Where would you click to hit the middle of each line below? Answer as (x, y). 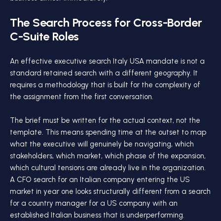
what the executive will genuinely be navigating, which (102, 144)
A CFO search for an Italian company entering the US (100, 180)
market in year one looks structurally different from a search (110, 191)
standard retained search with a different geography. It (104, 73)
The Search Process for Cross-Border (106, 22)
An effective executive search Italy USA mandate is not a (107, 61)
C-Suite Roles (45, 36)
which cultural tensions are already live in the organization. (108, 168)
